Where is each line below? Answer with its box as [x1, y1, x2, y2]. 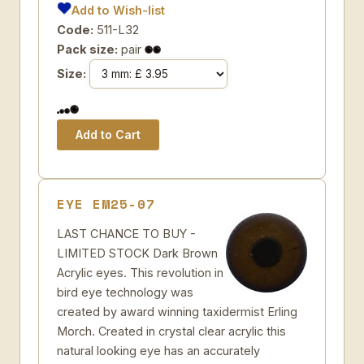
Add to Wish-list [71, 3, 166, 17]
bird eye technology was [57, 285, 193, 299]
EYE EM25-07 [57, 194, 155, 214]
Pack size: [57, 42, 118, 56]
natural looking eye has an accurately [57, 344, 260, 357]
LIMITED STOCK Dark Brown [57, 246, 218, 260]
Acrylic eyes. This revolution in [57, 266, 223, 279]
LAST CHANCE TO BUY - [57, 227, 196, 240]
